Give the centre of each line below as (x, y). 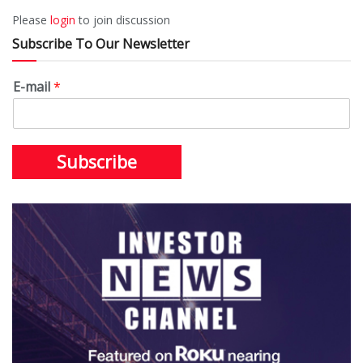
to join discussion (123, 19)
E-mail (33, 86)
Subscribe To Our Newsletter (101, 43)
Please (31, 19)
